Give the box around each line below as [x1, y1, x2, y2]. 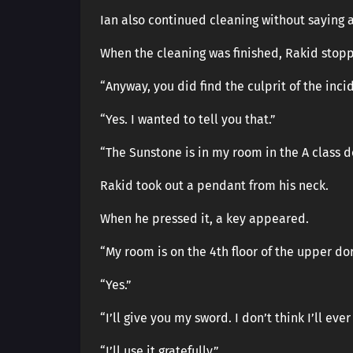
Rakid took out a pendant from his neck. [100, 178, 329, 193]
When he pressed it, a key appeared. [100, 211, 309, 226]
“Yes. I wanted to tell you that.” [100, 112, 276, 127]
